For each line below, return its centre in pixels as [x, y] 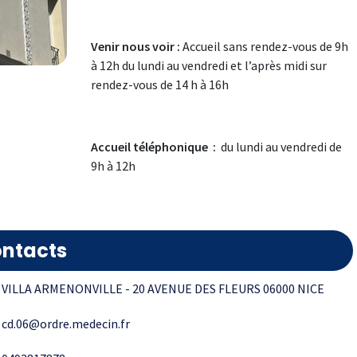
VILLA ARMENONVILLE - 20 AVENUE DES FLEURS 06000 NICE [163, 288]
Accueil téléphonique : [154, 147]
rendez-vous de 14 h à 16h [159, 84]
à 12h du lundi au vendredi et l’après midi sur [208, 65]
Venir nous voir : [136, 46]
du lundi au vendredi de [280, 147]
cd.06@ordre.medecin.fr [66, 324]
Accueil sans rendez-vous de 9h [265, 46]
